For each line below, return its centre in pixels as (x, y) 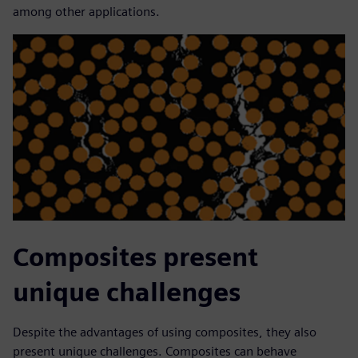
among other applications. (86, 11)
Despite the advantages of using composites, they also (165, 332)
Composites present (135, 257)
